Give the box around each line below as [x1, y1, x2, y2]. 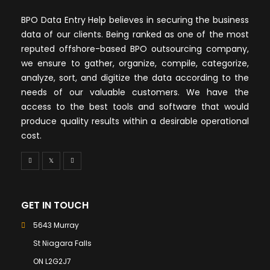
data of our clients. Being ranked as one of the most [21, 28, 249, 40]
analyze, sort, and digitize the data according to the [21, 71, 249, 84]
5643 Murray [33, 219, 79, 230]
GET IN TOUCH [21, 198, 89, 212]
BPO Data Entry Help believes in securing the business [21, 13, 249, 26]
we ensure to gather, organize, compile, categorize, [21, 57, 249, 69]
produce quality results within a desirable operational [21, 115, 249, 127]
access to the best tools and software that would [21, 100, 249, 113]
